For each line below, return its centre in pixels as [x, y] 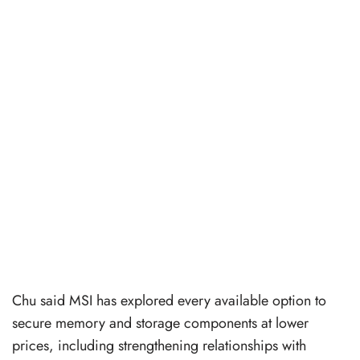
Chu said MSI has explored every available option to [169, 300]
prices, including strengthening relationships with [159, 345]
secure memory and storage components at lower [160, 323]
